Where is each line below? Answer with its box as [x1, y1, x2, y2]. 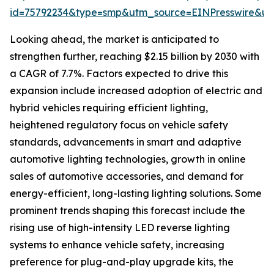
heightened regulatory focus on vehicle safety [10, 119, 228, 131]
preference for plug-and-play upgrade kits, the [10, 256, 234, 268]
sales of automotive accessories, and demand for [10, 170, 243, 183]
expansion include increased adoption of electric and [10, 84, 262, 97]
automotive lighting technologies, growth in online [10, 153, 246, 166]
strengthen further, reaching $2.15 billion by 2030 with [10, 50, 259, 63]
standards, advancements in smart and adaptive [10, 136, 242, 149]
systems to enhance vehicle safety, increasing [10, 239, 224, 251]
